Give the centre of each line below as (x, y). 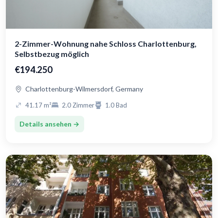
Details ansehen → (49, 124)
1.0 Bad (116, 105)
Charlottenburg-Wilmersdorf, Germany (84, 89)
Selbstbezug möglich (52, 54)
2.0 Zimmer (78, 105)
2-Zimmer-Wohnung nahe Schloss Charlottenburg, (106, 44)
